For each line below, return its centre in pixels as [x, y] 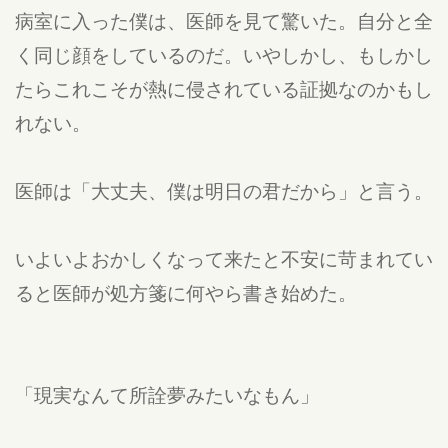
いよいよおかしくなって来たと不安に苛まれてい [224, 258]
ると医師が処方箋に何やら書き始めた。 [186, 292]
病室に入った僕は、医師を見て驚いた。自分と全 [224, 20]
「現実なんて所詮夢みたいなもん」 [167, 394]
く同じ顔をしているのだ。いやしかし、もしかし [224, 54]
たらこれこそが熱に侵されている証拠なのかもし [224, 88]
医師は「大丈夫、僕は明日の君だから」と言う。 [224, 190]
